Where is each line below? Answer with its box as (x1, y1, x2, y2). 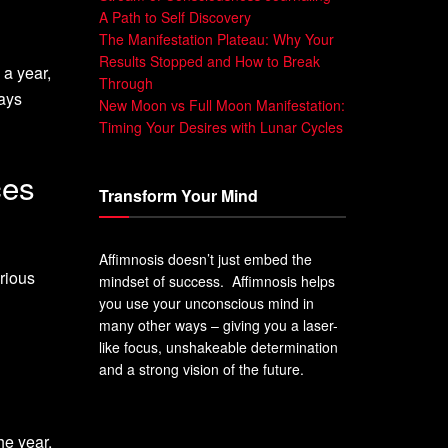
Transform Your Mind (98, 183, 258, 207)
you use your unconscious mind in (98, 292, 314, 313)
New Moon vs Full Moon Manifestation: (98, 94, 345, 115)
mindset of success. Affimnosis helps (98, 270, 335, 291)
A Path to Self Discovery (98, 6, 251, 27)
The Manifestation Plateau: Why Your (98, 28, 334, 49)
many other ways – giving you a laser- (98, 314, 338, 335)
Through (98, 72, 153, 93)
